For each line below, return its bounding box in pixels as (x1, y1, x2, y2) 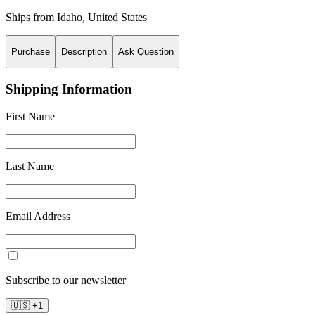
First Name (6, 110, 55, 122)
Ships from (6, 11, 57, 23)
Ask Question (118, 46, 174, 57)
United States (88, 11, 147, 23)
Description (61, 46, 107, 57)
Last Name (6, 160, 54, 172)
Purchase (11, 46, 50, 57)
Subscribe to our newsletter (6, 274, 126, 286)
